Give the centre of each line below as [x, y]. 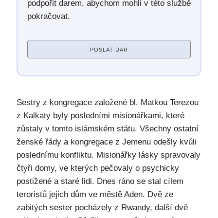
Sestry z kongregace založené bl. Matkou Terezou [107, 102]
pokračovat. [48, 16]
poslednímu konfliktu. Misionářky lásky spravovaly [108, 155]
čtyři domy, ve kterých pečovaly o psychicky [98, 168]
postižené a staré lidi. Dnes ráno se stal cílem [100, 181]
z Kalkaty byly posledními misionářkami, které [100, 116]
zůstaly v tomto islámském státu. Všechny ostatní [107, 129]
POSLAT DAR [109, 50]
